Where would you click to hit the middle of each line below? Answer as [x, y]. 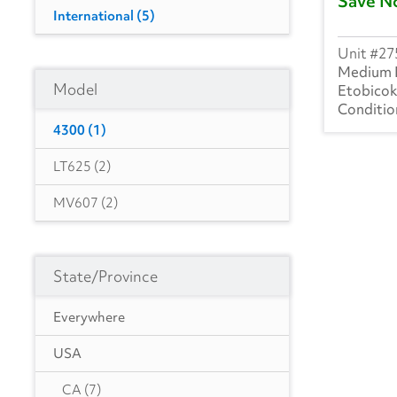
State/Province [105, 276]
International [93, 16]
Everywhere [89, 318]
